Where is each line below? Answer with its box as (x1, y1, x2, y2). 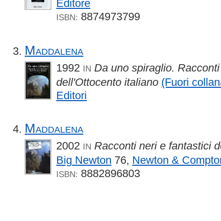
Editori (56, 89, 87, 102)
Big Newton (56, 154, 111, 167)
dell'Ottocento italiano (56, 75, 158, 88)
